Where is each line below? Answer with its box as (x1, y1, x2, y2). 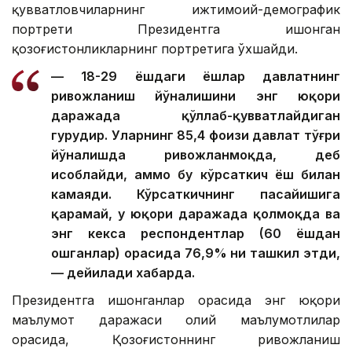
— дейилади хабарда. (51, 264, 195, 280)
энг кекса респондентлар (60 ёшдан (51, 225, 340, 241)
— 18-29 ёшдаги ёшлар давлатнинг (51, 68, 340, 84)
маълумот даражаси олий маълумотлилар (12, 311, 340, 328)
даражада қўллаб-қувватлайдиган (51, 107, 340, 123)
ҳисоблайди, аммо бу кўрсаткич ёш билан (51, 166, 340, 182)
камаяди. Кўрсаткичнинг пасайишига (51, 185, 340, 202)
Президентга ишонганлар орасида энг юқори (12, 291, 340, 308)
